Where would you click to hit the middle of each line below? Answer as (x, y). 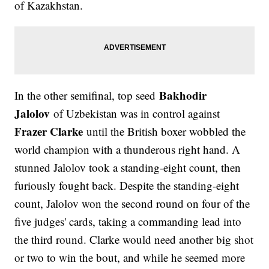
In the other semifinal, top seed (87, 95)
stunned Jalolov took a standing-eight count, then (128, 168)
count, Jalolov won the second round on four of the (132, 204)
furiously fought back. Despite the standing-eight (127, 186)
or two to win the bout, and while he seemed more (130, 258)
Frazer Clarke (49, 131)
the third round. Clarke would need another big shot (134, 240)
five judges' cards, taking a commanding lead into (128, 222)
